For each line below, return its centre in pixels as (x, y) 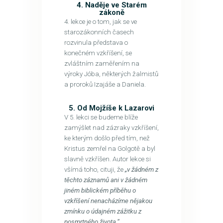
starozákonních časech (99, 32)
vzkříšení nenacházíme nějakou (108, 201)
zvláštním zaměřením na (102, 63)
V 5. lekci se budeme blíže (101, 117)
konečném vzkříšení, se (98, 53)
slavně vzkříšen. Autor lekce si (107, 159)
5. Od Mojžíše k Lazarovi (111, 108)
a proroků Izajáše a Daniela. (105, 84)
